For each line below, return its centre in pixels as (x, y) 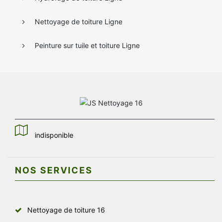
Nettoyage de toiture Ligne (79, 21)
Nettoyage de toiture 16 (66, 210)
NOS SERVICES (54, 170)
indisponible (54, 135)
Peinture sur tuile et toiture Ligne (87, 45)
